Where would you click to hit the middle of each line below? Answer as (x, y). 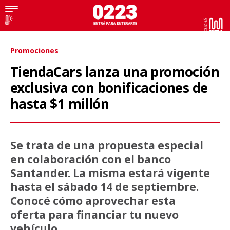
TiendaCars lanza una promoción (115, 72)
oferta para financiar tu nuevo (94, 215)
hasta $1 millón (60, 104)
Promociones (34, 51)
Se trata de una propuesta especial (107, 145)
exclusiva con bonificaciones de (109, 88)
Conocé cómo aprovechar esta (93, 201)
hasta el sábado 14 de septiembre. (104, 187)
